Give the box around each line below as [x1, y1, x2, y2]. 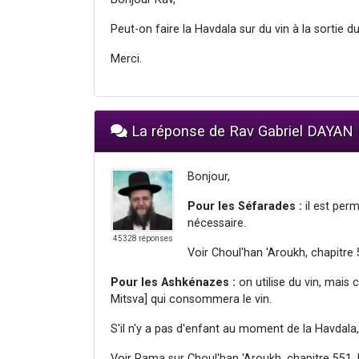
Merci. [111, 51, 142, 66]
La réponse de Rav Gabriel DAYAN [127, 122, 353, 139]
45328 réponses [112, 233, 173, 243]
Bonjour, [188, 169, 230, 184]
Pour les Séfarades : [188, 199, 302, 213]
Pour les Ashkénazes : [111, 275, 236, 289]
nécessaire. [188, 216, 246, 230]
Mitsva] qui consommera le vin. [111, 292, 272, 306]
